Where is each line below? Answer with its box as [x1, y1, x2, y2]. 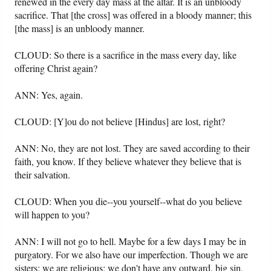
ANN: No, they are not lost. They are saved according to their [15, 142, 250, 155]
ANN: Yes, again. [15, 88, 83, 102]
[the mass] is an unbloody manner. [15, 22, 145, 35]
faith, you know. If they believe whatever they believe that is [15, 155, 242, 168]
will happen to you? [15, 208, 90, 221]
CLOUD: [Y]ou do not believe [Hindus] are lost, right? [15, 115, 226, 128]
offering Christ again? [15, 62, 98, 75]
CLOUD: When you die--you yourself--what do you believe [15, 195, 243, 208]
